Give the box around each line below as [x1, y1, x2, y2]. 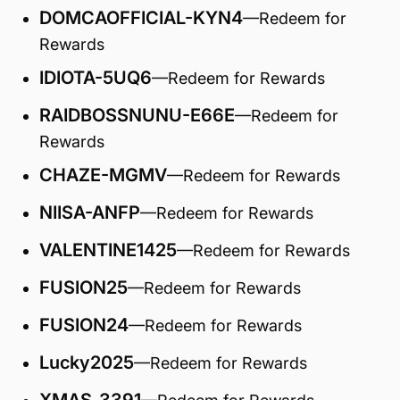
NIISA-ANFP [39, 202, 140, 223]
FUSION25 [39, 277, 128, 298]
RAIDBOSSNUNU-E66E [39, 104, 235, 126]
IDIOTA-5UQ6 [39, 67, 152, 88]
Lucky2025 [39, 352, 134, 373]
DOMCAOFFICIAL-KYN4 [39, 7, 243, 29]
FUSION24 [39, 314, 129, 336]
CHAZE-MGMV [39, 164, 167, 186]
